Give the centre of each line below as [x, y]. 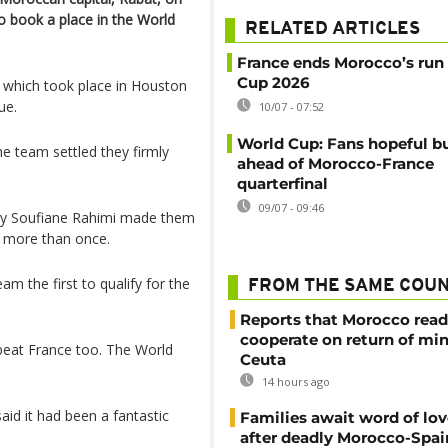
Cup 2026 [273, 82]
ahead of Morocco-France [335, 163]
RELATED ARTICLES [332, 29]
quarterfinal [282, 183]
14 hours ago [294, 381]
